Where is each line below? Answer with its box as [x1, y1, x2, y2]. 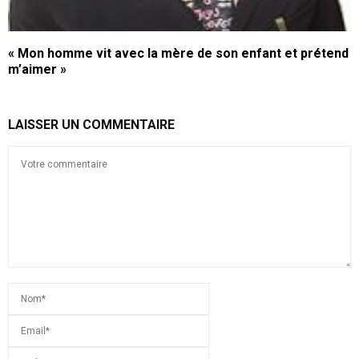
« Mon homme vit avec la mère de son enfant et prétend [8, 46, 349, 62]
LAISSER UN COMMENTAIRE [8, 117, 175, 133]
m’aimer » [8, 62, 67, 78]
